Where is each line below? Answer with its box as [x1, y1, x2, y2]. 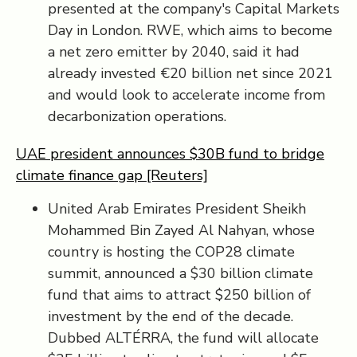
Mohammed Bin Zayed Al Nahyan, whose [48, 221, 315, 240]
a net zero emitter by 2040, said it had [48, 42, 300, 61]
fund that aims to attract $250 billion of [48, 285, 311, 304]
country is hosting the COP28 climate [48, 242, 295, 261]
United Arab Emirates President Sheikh [48, 199, 306, 218]
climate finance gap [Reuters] [16, 166, 208, 185]
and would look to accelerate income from [48, 85, 325, 104]
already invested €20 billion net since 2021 [48, 64, 333, 83]
